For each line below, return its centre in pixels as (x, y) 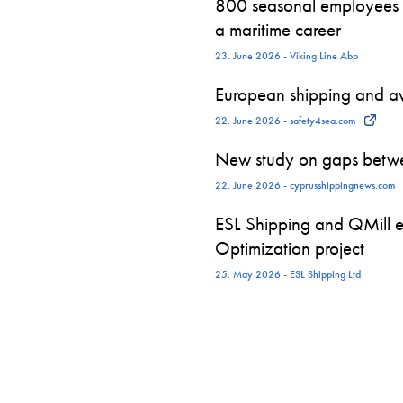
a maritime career (278, 30)
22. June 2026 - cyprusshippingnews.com (305, 186)
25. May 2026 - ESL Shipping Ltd (288, 275)
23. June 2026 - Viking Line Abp (287, 56)
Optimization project (290, 248)
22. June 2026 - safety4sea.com (285, 121)
